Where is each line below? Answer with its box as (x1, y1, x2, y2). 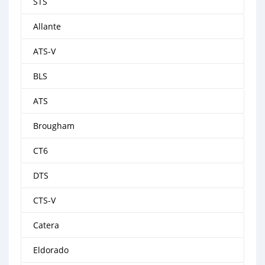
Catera (33, 219, 59, 231)
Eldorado (33, 244, 69, 256)
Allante (33, 21, 61, 32)
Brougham (33, 120, 75, 131)
